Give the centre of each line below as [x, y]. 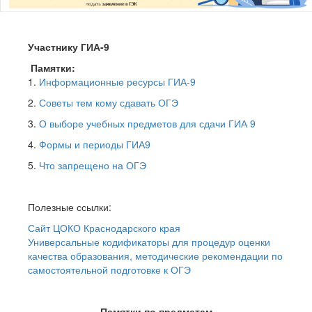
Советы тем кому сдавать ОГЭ [109, 102]
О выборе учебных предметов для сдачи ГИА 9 [147, 123]
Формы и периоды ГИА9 [95, 144]
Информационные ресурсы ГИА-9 [117, 81]
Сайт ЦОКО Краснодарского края [104, 227]
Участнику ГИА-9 [69, 46]
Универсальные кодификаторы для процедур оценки [149, 241]
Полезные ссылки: [70, 206]
